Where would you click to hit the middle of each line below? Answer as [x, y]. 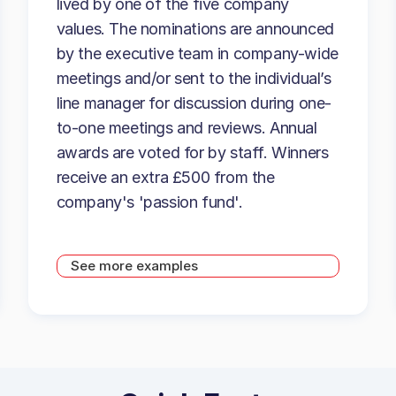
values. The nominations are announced [195, 29]
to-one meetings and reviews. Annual [187, 128]
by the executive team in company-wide [197, 53]
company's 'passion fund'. [149, 202]
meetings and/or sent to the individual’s [194, 78]
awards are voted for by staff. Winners [192, 152]
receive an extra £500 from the [165, 177]
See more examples [134, 265]
